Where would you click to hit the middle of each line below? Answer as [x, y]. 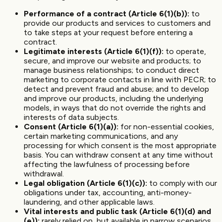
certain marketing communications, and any [101, 136]
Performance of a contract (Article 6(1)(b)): [107, 13]
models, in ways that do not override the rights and [115, 108]
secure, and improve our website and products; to [112, 60]
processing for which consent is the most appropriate [120, 145]
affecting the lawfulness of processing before [107, 164]
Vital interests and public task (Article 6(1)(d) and [117, 211]
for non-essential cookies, [166, 126]
